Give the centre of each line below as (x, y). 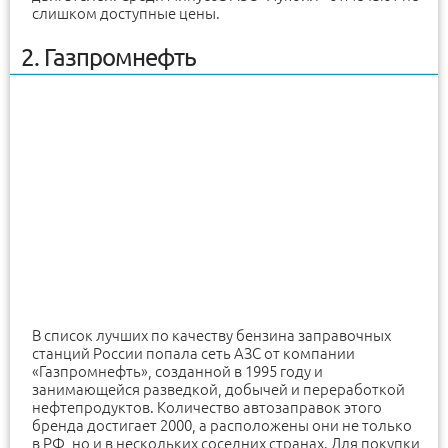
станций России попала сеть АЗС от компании (193, 353)
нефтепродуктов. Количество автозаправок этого (207, 407)
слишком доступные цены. (126, 14)
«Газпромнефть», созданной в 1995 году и (177, 371)
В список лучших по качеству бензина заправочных (211, 335)
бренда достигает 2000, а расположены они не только (222, 425)
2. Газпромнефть (108, 58)
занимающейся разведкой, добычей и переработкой (218, 389)
